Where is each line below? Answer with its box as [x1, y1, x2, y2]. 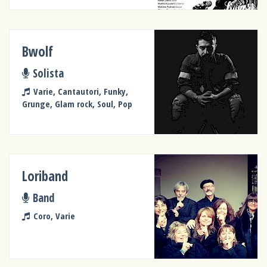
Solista [32, 65, 64, 80]
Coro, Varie [33, 210, 75, 222]
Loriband [22, 167, 69, 186]
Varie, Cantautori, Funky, [33, 85, 128, 98]
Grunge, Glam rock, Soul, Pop [22, 98, 133, 110]
